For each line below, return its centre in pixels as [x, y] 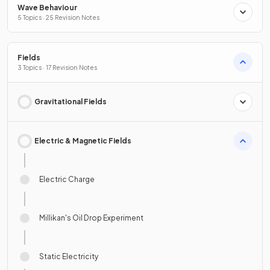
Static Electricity [69, 256]
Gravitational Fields [71, 101]
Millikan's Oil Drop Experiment [91, 218]
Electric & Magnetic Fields [83, 140]
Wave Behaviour [47, 7]
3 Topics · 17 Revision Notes [57, 67]
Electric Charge [67, 179]
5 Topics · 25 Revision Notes [58, 17]
